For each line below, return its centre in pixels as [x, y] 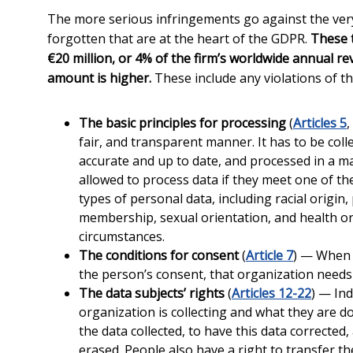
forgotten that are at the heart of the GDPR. [179, 39]
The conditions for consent [159, 255]
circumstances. [122, 236]
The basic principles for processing [182, 123]
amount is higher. [99, 78]
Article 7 [269, 255]
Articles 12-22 [271, 293]
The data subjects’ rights [152, 293]
